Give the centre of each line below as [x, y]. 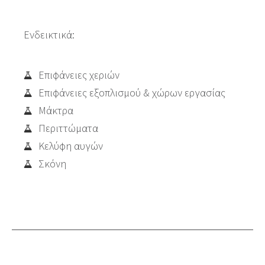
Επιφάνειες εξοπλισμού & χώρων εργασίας [132, 93]
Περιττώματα [68, 128]
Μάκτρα [56, 110]
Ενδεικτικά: [49, 35]
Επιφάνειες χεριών [79, 75]
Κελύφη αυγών [71, 146]
